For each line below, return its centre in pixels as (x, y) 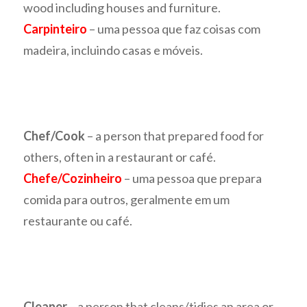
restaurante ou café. (78, 221)
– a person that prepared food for (175, 136)
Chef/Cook (54, 136)
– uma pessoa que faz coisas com (174, 29)
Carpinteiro (56, 29)
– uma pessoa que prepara (192, 179)
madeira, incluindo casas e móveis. (113, 50)
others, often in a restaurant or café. (120, 157)
